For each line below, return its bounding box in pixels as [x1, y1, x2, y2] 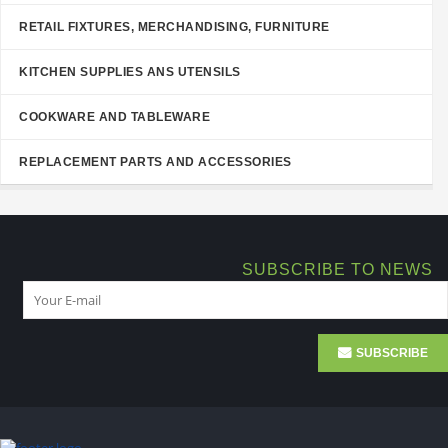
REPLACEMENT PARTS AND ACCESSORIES [19, 154, 292, 169]
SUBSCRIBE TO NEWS [242, 260, 433, 278]
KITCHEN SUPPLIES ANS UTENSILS [19, 64, 241, 79]
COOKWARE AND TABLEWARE [19, 109, 210, 124]
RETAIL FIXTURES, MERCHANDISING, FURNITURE [19, 19, 330, 34]
